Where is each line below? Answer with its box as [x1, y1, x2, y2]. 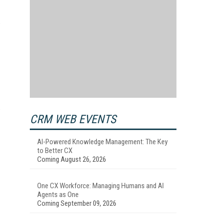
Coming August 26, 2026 [37, 155, 106, 164]
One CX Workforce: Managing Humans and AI [37, 181, 164, 190]
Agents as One [37, 190, 79, 199]
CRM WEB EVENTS [30, 112, 116, 126]
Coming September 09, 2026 [37, 199, 116, 208]
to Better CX [37, 146, 72, 155]
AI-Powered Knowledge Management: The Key [37, 137, 168, 146]
